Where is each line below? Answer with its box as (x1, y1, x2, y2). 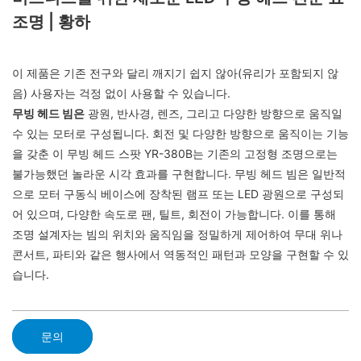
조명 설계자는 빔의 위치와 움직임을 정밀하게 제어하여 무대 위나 (12, 227, 342, 242)
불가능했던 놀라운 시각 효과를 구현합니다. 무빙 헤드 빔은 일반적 (12, 167, 346, 181)
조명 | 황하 (12, 12, 90, 31)
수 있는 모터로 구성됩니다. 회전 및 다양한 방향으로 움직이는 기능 (12, 127, 349, 141)
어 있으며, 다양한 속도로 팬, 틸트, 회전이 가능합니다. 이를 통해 (12, 207, 336, 222)
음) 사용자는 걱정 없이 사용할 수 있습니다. (12, 86, 230, 101)
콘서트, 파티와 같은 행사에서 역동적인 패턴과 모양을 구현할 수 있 (12, 247, 349, 262)
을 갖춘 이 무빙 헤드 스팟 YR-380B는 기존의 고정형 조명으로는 (12, 147, 338, 161)
